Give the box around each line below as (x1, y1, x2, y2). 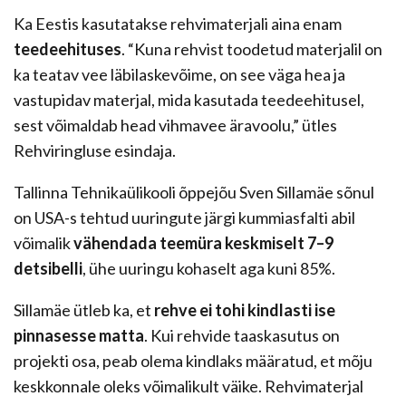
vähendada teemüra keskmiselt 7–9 (73, 233, 333, 254)
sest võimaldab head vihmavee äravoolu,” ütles (14, 115, 337, 136)
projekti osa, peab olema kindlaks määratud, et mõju (14, 351, 372, 372)
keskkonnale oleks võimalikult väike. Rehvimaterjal (14, 376, 363, 397)
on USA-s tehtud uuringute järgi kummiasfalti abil (14, 208, 355, 228)
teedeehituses (14, 39, 121, 60)
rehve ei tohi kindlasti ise (154, 300, 335, 321)
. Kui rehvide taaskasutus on (144, 325, 340, 346)
